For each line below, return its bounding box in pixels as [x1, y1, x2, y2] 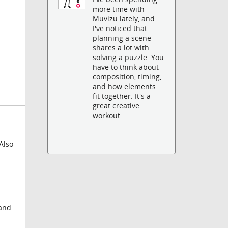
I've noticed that [93, 23, 148, 34]
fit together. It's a [93, 91, 151, 101]
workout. [93, 110, 123, 121]
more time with [93, 4, 145, 14]
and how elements [93, 81, 156, 92]
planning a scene [93, 33, 152, 43]
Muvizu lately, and [93, 14, 155, 24]
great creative [93, 101, 140, 111]
